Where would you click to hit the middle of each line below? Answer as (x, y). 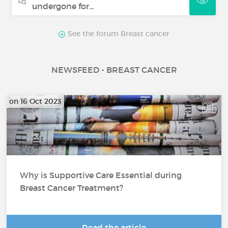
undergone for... (63, 6)
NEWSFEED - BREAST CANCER (114, 70)
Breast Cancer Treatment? (72, 188)
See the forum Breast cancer (118, 34)
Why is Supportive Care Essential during (101, 175)
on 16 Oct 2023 (36, 102)
